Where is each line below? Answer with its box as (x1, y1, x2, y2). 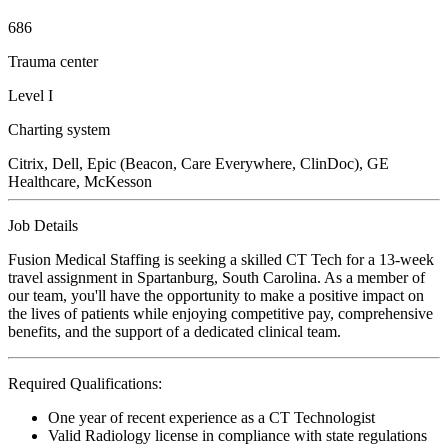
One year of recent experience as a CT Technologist (48, 408, 375, 426)
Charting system (8, 120, 110, 138)
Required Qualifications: (8, 374, 162, 392)
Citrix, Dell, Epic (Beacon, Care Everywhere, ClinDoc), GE (8, 154, 389, 172)
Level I (8, 86, 53, 104)
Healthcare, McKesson (8, 172, 152, 190)
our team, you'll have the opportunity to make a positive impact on (8, 286, 424, 304)
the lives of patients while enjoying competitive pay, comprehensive (8, 304, 433, 322)
